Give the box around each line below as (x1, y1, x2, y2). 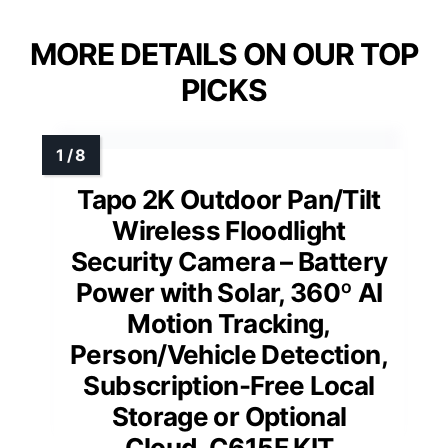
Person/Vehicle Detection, (70, 339, 388, 371)
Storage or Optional (111, 401, 347, 433)
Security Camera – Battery (70, 246, 388, 278)
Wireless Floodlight (112, 215, 346, 247)
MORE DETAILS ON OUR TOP (30, 36, 418, 73)
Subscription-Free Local (83, 370, 375, 402)
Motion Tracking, (127, 308, 331, 340)
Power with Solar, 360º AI (75, 277, 383, 309)
